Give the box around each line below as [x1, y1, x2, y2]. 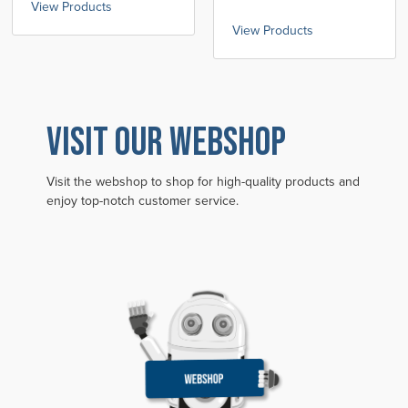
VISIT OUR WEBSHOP [46, 118, 286, 168]
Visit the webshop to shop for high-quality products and [46, 172, 360, 192]
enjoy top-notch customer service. [46, 191, 239, 211]
